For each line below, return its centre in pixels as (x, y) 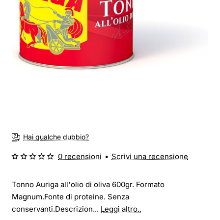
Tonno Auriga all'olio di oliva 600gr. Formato (88, 184)
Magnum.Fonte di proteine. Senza (70, 196)
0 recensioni (80, 156)
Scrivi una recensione (150, 156)
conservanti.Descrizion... (56, 209)
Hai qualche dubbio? (56, 137)
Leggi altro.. (121, 209)
